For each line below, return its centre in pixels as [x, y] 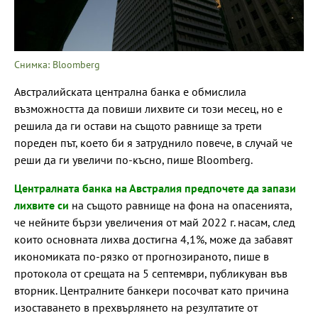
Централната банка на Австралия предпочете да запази [155, 188]
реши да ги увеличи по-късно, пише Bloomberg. [133, 159]
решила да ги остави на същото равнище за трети [138, 125]
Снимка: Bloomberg [57, 64]
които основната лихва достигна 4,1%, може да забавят [153, 239]
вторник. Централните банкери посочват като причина [152, 290]
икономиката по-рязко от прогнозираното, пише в [142, 256]
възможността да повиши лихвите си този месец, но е [148, 108]
